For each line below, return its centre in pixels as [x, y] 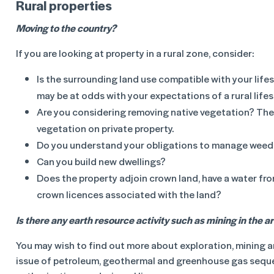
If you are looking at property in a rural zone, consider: [135, 53]
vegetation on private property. [105, 128]
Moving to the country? [66, 28]
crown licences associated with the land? [129, 194]
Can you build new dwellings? [101, 161]
